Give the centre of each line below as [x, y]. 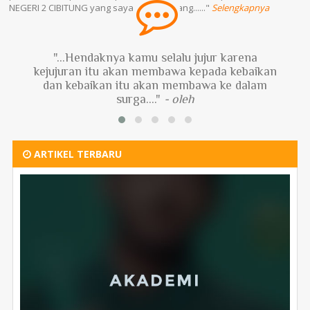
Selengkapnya [240, 8]
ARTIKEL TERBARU [76, 154]
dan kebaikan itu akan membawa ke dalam [155, 85]
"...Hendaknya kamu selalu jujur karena [155, 57]
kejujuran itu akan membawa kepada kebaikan [155, 71]
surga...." [140, 99]
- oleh [179, 99]
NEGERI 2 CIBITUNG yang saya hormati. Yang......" [110, 8]
